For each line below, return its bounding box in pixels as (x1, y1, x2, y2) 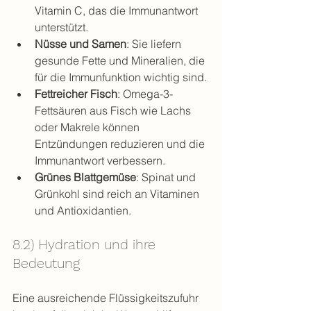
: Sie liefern (126, 37, 184, 51)
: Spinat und (136, 170, 199, 184)
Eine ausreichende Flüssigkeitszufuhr (12, 291, 201, 305)
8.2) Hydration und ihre (12, 236, 160, 253)
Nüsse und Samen (35, 37, 126, 51)
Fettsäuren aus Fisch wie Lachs (35, 103, 194, 117)
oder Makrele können (35, 120, 142, 134)
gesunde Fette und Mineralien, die (35, 53, 208, 67)
